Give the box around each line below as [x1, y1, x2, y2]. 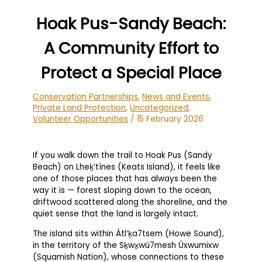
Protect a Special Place [40, 61, 222, 84]
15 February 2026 [137, 113, 204, 125]
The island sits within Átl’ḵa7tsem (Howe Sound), [33, 227, 225, 239]
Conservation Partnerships [33, 91, 139, 102]
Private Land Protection [33, 102, 126, 113]
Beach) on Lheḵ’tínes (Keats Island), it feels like [33, 161, 221, 173]
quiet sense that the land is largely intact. [33, 208, 199, 220]
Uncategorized [130, 102, 189, 113]
